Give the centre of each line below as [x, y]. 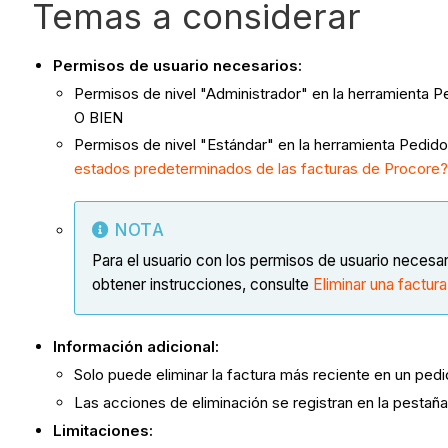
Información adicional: [136, 347]
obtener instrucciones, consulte [202, 285]
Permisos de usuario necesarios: [177, 65]
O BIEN [98, 117]
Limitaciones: [103, 430]
